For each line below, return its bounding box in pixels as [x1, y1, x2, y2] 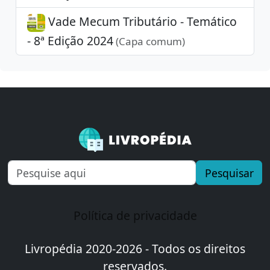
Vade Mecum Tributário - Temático [45, 13, 237, 30]
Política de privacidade [73, 207, 197, 224]
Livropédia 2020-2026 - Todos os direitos [25, 240, 245, 257]
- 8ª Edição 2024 [27, 33, 113, 49]
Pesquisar [204, 165, 254, 180]
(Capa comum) [113, 34, 185, 49]
